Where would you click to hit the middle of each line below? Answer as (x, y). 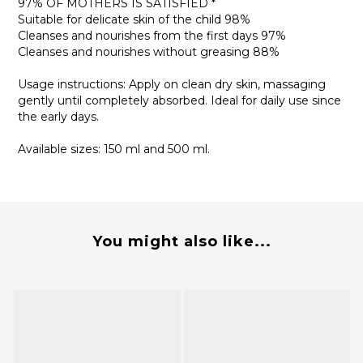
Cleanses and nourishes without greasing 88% (149, 52)
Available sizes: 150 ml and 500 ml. (114, 149)
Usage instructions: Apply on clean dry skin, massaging (172, 85)
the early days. (58, 117)
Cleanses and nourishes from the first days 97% (152, 36)
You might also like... (181, 242)
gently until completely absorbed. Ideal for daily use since (179, 101)
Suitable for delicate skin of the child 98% (134, 20)
